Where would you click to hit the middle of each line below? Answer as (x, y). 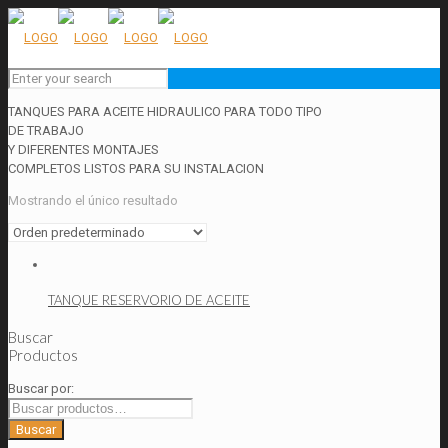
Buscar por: (41, 388)
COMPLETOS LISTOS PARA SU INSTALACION (136, 168)
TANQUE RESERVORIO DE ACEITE (149, 300)
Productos (43, 354)
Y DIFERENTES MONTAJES (83, 149)
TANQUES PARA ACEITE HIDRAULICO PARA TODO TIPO (165, 111)
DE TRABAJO (46, 130)
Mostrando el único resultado (93, 200)
